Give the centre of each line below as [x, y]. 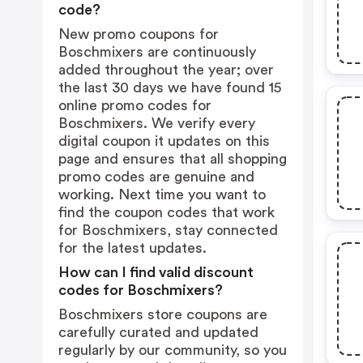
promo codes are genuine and [156, 177]
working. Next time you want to [162, 194]
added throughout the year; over [166, 70]
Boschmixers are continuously [157, 52]
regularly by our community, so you [173, 350]
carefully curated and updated [158, 332]
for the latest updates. [132, 248]
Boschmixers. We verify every [157, 123]
